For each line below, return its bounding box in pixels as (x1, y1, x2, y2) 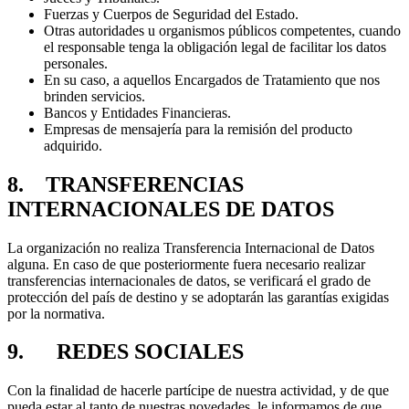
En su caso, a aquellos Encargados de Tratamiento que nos (44, 71, 380, 88)
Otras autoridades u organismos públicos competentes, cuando (44, 22, 401, 38)
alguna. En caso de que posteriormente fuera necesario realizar (7, 256, 365, 272)
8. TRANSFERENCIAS (7, 172, 244, 196)
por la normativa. (7, 305, 105, 321)
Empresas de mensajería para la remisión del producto (44, 121, 352, 137)
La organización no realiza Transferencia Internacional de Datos (7, 239, 374, 256)
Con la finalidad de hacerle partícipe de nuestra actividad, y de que (7, 383, 389, 399)
